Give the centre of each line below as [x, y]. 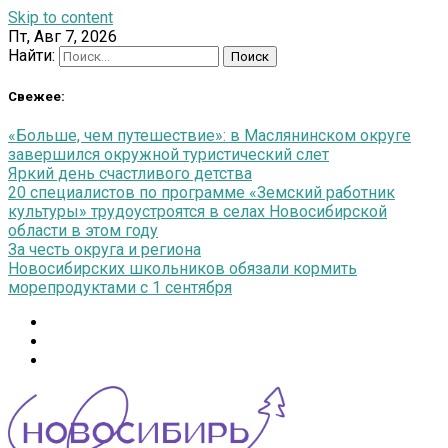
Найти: [31, 55]
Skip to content [60, 17]
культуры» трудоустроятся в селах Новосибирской [197, 212]
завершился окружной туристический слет [168, 155]
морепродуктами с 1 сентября [120, 288]
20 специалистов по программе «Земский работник [201, 193]
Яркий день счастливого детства [130, 174]
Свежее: [36, 97]
